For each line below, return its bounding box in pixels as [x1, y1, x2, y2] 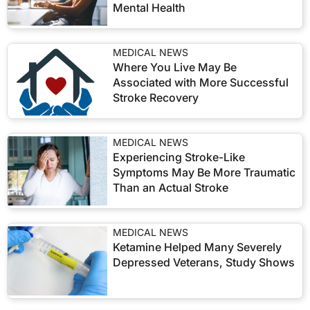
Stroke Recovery [113, 91, 199, 104]
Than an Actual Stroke [113, 181, 228, 194]
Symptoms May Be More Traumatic [113, 165, 295, 179]
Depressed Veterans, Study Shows [113, 255, 295, 269]
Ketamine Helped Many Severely [113, 240, 282, 254]
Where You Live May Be [113, 60, 237, 74]
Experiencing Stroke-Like [113, 150, 245, 164]
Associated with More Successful [113, 75, 289, 89]
